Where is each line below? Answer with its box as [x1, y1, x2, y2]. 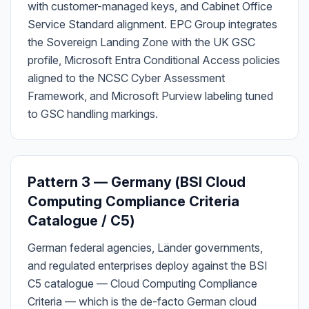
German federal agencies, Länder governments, [28, 241, 263, 255]
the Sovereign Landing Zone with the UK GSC [28, 35, 255, 49]
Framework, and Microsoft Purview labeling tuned [28, 89, 273, 103]
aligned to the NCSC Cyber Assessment [28, 71, 225, 85]
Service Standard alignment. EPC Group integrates [28, 17, 277, 31]
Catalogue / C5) [28, 212, 134, 229]
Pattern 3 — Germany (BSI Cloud [28, 174, 246, 190]
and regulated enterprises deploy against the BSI [28, 259, 268, 272]
